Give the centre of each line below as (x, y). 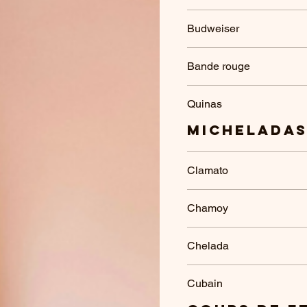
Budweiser (213, 28)
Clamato (208, 170)
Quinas (205, 104)
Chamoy (208, 208)
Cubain (205, 283)
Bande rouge (219, 66)
